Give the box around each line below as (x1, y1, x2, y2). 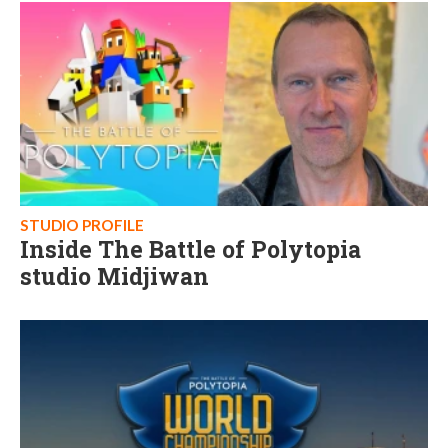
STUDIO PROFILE (20, 216, 144, 234)
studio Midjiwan (20, 261, 209, 291)
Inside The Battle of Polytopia (20, 234, 361, 264)
